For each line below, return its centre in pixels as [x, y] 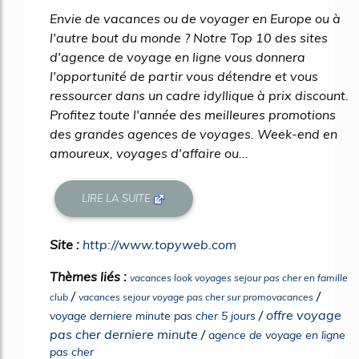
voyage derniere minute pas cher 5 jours [153, 315]
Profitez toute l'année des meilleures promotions [193, 114]
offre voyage [304, 315]
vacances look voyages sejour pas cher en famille [239, 277]
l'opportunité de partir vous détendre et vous [184, 76]
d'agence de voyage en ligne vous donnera [177, 56]
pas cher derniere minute [124, 334]
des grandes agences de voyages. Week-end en [194, 133]
